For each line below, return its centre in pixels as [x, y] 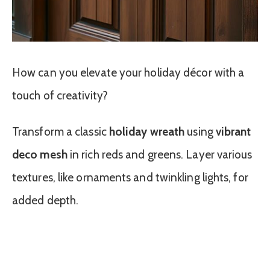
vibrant [233, 132]
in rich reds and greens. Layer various [160, 155]
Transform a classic [61, 132]
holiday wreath [147, 132]
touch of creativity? [60, 95]
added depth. [46, 201]
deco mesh [40, 155]
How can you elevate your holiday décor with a [128, 72]
